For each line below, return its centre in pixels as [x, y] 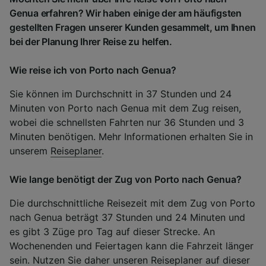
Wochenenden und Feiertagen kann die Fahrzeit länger [132, 246]
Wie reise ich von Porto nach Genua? [93, 70]
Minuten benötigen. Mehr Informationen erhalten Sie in [131, 137]
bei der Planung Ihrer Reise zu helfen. [91, 42]
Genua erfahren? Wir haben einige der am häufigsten [126, 13]
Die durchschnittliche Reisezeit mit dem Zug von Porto [132, 203]
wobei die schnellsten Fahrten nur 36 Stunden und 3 [127, 123]
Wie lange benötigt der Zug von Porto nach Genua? [126, 180]
